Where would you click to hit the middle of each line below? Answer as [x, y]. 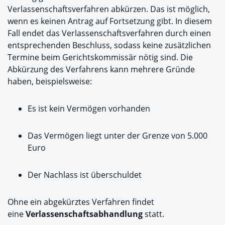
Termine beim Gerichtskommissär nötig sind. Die [100, 57]
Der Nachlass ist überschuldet [86, 175]
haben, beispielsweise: [51, 81]
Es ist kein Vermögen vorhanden [89, 108]
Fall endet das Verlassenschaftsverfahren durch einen [109, 33]
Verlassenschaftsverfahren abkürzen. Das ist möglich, [109, 9]
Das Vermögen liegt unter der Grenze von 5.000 [118, 136]
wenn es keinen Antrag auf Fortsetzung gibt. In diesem [110, 21]
